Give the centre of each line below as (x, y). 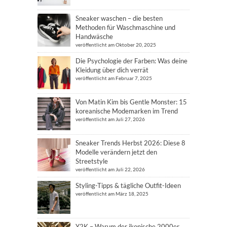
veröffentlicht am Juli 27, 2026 (110, 119)
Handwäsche (94, 36)
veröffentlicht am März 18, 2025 (112, 194)
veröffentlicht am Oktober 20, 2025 (116, 45)
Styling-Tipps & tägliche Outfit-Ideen (128, 185)
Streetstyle (92, 161)
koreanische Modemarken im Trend (127, 111)
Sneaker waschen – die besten (119, 18)
